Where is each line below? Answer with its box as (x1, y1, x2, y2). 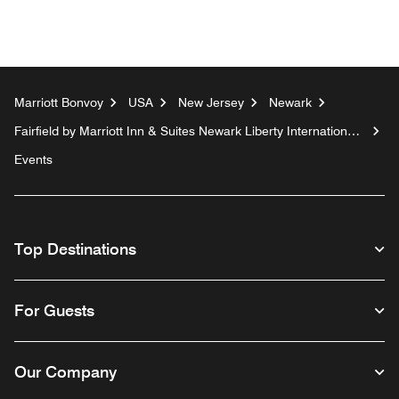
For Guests (14, 301, 94, 321)
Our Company (14, 362, 117, 382)
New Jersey (178, 95, 244, 110)
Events (14, 152, 53, 167)
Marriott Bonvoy (14, 95, 103, 110)
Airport (14, 138, 52, 153)
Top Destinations (14, 240, 136, 259)
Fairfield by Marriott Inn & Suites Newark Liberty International (14, 124, 357, 139)
